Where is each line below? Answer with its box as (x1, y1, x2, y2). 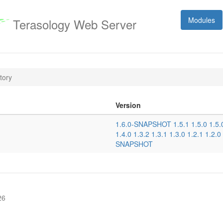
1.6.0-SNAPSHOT (115, 119, 171, 129)
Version (115, 100, 141, 110)
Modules (188, 15, 215, 25)
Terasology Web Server (9, 15, 137, 33)
